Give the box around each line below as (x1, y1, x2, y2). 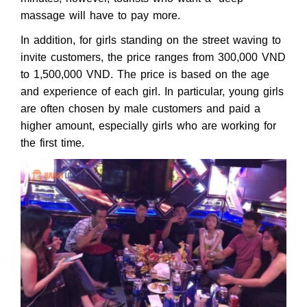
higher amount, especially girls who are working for (21, 119, 276, 132)
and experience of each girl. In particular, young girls (21, 85, 284, 97)
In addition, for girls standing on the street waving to (21, 34, 281, 46)
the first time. (21, 136, 84, 149)
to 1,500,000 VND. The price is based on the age (21, 68, 269, 80)
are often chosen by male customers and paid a (21, 102, 260, 114)
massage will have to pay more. (21, 9, 180, 21)
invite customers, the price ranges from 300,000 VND (21, 51, 286, 63)
